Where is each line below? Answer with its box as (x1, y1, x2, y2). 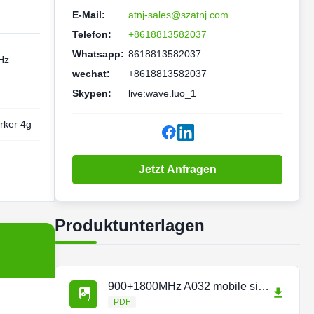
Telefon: (72, 29, 111, 40)
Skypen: (72, 88, 111, 99)
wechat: (72, 68, 110, 79)
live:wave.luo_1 (128, 88, 196, 99)
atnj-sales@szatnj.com (128, 9, 228, 20)
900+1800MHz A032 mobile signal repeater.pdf (258, 280, 269, 292)
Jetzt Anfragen (138, 163, 217, 175)
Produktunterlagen (55, 216, 205, 235)
